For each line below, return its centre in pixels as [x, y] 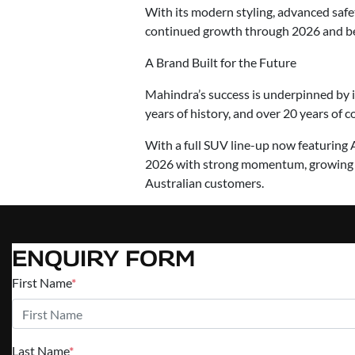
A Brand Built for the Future [221, 63]
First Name [42, 283]
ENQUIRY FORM [103, 258]
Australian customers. [204, 183]
